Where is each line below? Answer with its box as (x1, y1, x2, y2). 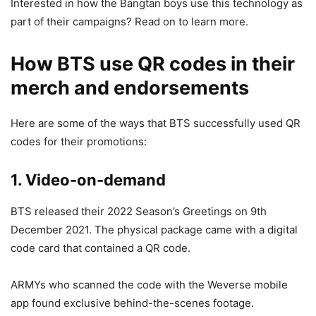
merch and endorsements (11, 76, 249, 100)
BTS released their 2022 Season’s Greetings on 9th (11, 205, 267, 219)
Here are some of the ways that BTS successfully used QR (11, 116, 300, 130)
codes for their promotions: (11, 135, 147, 149)
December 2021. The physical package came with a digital (11, 223, 298, 237)
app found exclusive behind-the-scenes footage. (11, 296, 254, 310)
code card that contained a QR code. (11, 241, 190, 255)
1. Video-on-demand (11, 171, 166, 190)
